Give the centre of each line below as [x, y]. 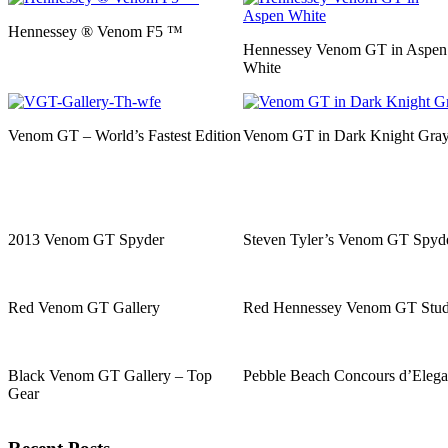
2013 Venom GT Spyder [86, 240]
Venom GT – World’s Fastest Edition [124, 136]
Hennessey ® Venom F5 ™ [95, 32]
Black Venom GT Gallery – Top [110, 376]
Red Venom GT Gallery [84, 308]
